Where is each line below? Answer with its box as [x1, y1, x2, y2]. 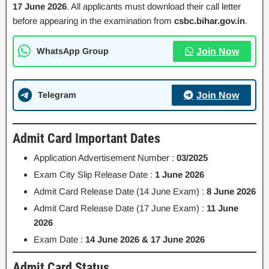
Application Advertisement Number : [34, 153, 177, 163]
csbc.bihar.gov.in [174, 15, 245, 26]
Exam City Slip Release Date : [34, 169, 155, 180]
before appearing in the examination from [13, 15, 174, 26]
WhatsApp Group [37, 46, 109, 56]
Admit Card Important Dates [13, 131, 160, 147]
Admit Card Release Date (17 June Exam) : [34, 203, 207, 214]
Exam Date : [34, 234, 85, 245]
